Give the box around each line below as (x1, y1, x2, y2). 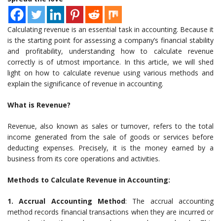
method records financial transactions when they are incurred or (7, 207, 214, 217)
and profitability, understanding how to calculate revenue (7, 46, 214, 56)
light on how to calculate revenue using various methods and (7, 68, 214, 78)
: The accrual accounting (125, 196, 214, 206)
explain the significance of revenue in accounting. (7, 79, 163, 89)
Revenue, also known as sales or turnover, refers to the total (7, 121, 214, 131)
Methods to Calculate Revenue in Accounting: (7, 175, 170, 185)
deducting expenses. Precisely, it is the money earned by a (7, 143, 214, 153)
